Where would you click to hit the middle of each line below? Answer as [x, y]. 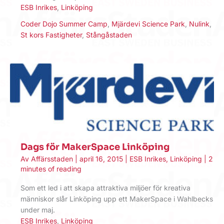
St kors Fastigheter [51, 34]
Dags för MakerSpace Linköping [95, 147]
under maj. [38, 209]
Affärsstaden [53, 159]
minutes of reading [51, 169]
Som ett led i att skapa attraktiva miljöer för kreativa [105, 187]
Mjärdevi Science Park [148, 23]
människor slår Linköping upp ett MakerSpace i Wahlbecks [117, 198]
